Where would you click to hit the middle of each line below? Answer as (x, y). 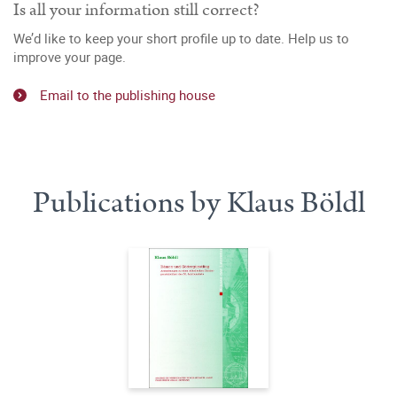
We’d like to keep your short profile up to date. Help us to (181, 38)
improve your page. (70, 57)
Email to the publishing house (128, 94)
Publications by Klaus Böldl (198, 202)
